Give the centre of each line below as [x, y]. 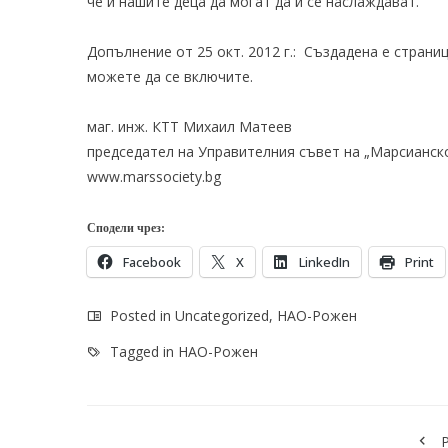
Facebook [152, 262]
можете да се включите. [170, 76]
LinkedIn [324, 262]
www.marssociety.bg [154, 176]
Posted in [140, 315]
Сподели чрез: [126, 227]
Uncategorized [222, 315]
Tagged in [142, 351]
